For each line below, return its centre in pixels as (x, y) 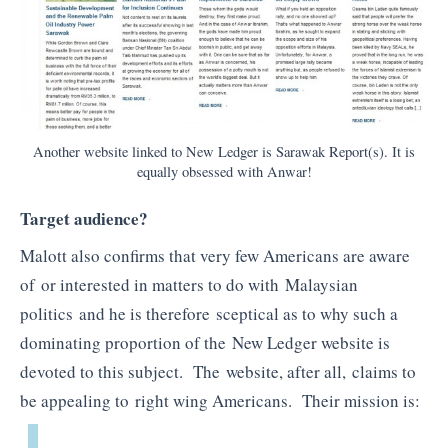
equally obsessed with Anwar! (224, 171)
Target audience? (84, 218)
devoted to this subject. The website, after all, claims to (218, 372)
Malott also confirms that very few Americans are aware (215, 256)
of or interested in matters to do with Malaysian (189, 285)
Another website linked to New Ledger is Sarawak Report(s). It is (224, 151)
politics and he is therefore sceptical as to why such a (209, 314)
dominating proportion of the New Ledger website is (205, 343)
